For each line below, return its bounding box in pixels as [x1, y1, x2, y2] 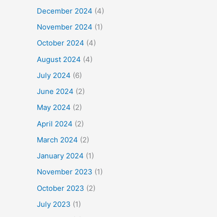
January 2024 [37, 151, 84, 160]
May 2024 [37, 103, 71, 112]
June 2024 [37, 87, 74, 96]
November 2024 [37, 22, 93, 31]
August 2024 [37, 54, 81, 64]
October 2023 [37, 183, 84, 193]
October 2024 [37, 38, 84, 48]
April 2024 [37, 119, 73, 128]
